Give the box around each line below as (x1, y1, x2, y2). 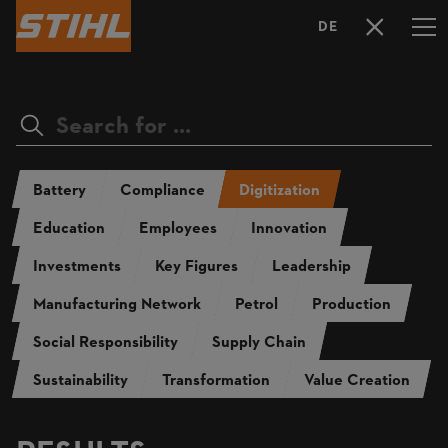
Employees (138, 218, 217, 241)
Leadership (271, 256, 351, 279)
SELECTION (327, 51, 432, 76)
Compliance (119, 180, 205, 203)
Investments (32, 256, 121, 279)
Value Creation (303, 370, 410, 393)
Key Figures (154, 256, 238, 279)
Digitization (238, 180, 320, 203)
